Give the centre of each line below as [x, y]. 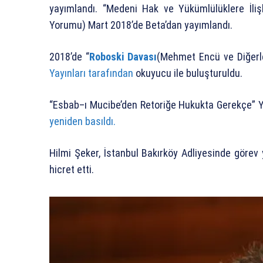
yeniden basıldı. [82, 121]
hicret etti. [72, 169]
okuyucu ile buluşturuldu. [188, 73]
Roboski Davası [123, 56]
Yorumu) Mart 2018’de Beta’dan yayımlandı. [141, 25]
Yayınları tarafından [91, 73]
